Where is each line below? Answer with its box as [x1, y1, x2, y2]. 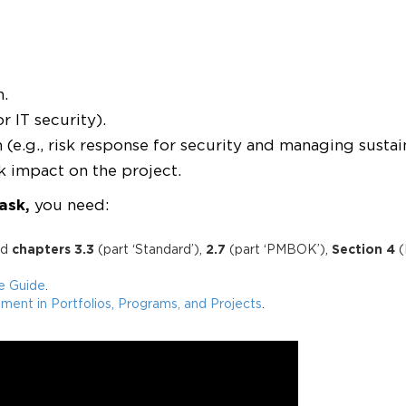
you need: [30, 199, 109, 213]
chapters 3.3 [12, 245, 94, 256]
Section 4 [332, 245, 395, 256]
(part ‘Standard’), [94, 245, 206, 256]
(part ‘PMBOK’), [229, 245, 332, 256]
